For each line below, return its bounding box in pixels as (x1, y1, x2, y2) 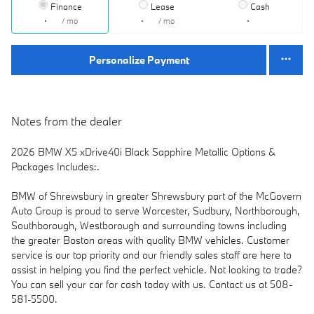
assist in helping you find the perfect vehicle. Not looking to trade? (11, 262, 302, 276)
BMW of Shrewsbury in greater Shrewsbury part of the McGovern (11, 189, 301, 203)
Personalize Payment (88, 53, 189, 67)
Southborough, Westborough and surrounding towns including (11, 218, 287, 232)
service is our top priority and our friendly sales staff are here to (11, 247, 292, 261)
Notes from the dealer (11, 113, 122, 128)
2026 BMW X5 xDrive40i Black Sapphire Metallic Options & (11, 144, 275, 158)
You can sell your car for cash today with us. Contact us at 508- (11, 277, 293, 291)
